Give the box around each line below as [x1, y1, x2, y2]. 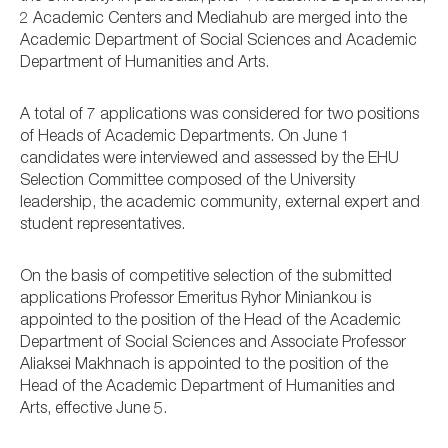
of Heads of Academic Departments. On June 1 [20, 129, 350, 146]
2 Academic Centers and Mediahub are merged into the [20, 11, 407, 28]
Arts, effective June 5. [20, 401, 167, 418]
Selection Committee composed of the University [20, 173, 355, 190]
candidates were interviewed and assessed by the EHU [20, 151, 399, 168]
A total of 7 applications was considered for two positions [20, 107, 419, 124]
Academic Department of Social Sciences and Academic [20, 33, 417, 50]
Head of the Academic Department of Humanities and [20, 379, 395, 396]
